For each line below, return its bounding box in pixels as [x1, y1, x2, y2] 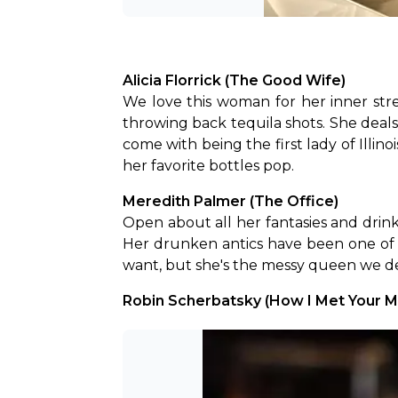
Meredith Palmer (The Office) [123, 193, 338, 210]
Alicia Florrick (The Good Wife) [123, 72, 346, 89]
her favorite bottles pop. [123, 157, 294, 174]
